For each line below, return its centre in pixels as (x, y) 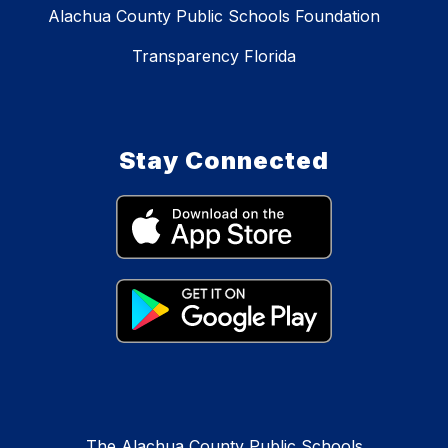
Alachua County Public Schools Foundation (214, 16)
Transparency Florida (214, 56)
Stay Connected (224, 161)
